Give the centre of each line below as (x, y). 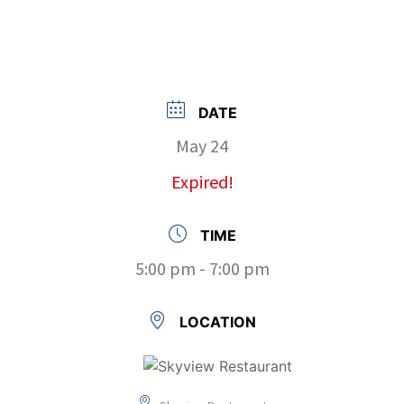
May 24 (202, 145)
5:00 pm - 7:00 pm (202, 268)
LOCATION (218, 321)
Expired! (202, 181)
